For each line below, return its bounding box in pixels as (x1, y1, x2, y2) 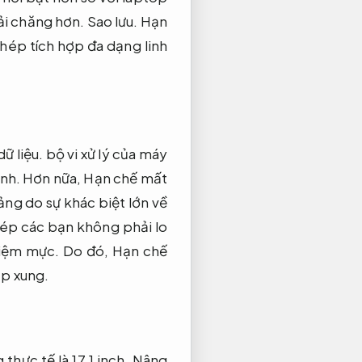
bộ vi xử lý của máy (43, 145, 168, 163)
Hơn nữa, (19, 169, 84, 187)
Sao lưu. (86, 12, 138, 31)
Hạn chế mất (83, 169, 167, 187)
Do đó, (59, 242, 112, 260)
